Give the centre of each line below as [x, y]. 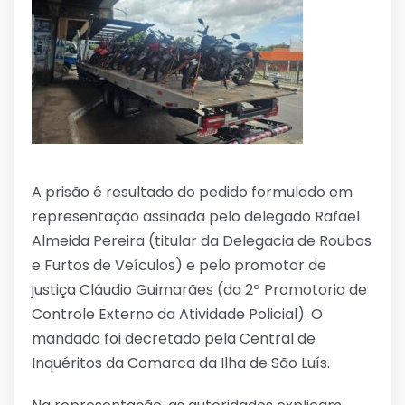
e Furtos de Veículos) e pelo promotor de [179, 265]
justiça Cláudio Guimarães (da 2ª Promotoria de [199, 289]
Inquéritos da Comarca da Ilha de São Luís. [181, 363]
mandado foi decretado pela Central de [174, 338]
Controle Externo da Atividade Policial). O [177, 314]
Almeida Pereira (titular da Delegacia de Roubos [202, 240]
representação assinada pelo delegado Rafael [196, 216]
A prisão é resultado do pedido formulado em [192, 192]
